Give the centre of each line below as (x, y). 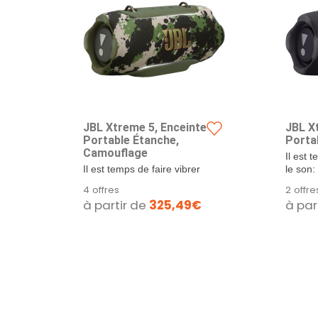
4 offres (101, 190)
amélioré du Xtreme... (132, 195)
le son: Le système (125, 182)
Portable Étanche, (131, 140)
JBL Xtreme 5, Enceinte (145, 127)
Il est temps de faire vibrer (142, 169)
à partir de (116, 205)
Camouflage (115, 153)
